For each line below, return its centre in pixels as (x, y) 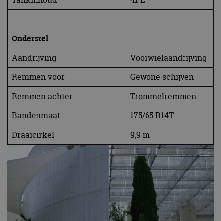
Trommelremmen (163, 96)
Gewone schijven (162, 77)
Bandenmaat (36, 115)
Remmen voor (38, 77)
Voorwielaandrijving (168, 57)
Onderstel (30, 38)
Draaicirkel (33, 134)
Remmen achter (42, 96)
